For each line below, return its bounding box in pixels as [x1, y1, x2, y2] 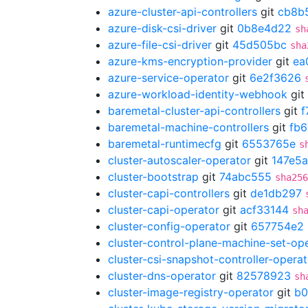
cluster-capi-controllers [108, 186, 230, 200]
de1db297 [250, 186, 302, 200]
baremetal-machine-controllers [108, 120, 269, 134]
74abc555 [219, 170, 272, 184]
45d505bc [232, 38, 287, 52]
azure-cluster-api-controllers [108, 5, 257, 19]
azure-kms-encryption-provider [108, 54, 272, 68]
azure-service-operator [108, 71, 229, 85]
